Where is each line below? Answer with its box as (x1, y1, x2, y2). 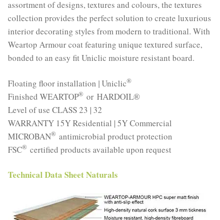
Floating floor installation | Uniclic (8, 77, 127, 89)
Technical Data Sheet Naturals (8, 168, 118, 181)
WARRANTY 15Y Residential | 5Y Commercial (8, 117, 172, 129)
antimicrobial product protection (56, 130, 172, 142)
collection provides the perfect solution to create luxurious (8, 12, 211, 24)
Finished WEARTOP (8, 90, 79, 102)
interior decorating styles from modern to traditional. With (8, 26, 210, 37)
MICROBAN (8, 130, 51, 142)
